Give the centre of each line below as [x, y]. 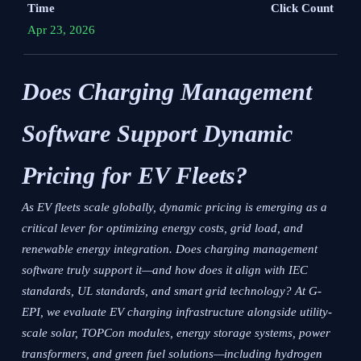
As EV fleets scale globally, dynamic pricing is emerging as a [175, 207]
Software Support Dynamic [158, 134]
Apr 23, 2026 [62, 30]
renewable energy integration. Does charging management [170, 249]
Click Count [302, 8]
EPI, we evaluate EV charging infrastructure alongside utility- [177, 312]
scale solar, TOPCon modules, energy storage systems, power [176, 333]
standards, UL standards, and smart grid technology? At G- [172, 291]
